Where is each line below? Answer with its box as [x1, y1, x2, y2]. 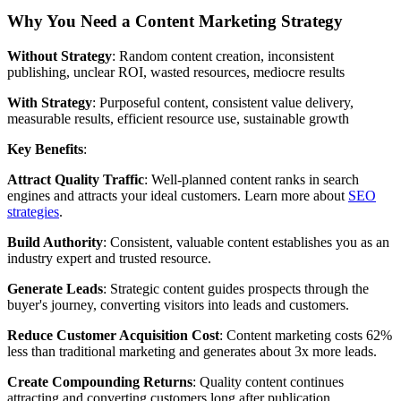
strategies [7, 203, 59, 219]
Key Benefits [7, 141, 83, 157]
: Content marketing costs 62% [219, 327, 392, 343]
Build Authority [7, 234, 103, 250]
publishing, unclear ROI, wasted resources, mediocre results [7, 64, 345, 80]
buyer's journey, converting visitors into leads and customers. [7, 296, 349, 312]
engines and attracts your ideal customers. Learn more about [7, 187, 348, 203]
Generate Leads [7, 280, 103, 296]
